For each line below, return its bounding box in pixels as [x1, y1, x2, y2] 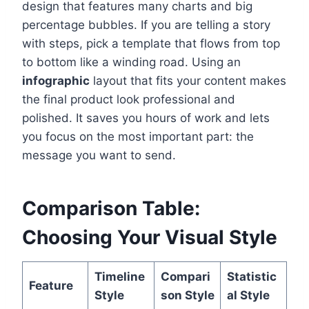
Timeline [94, 270, 145, 284]
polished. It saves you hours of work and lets [22, 111, 270, 126]
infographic [22, 74, 90, 88]
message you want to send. [22, 148, 176, 163]
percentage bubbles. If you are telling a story [22, 18, 270, 32]
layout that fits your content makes [90, 74, 286, 88]
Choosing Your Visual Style [22, 226, 277, 250]
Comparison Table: [22, 197, 200, 221]
